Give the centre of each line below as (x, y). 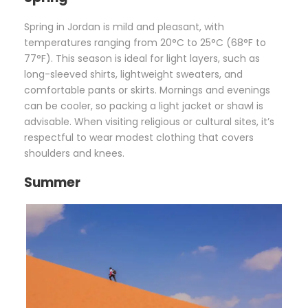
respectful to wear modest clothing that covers (139, 137)
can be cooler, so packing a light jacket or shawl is (144, 106)
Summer (52, 182)
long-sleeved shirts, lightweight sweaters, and (133, 74)
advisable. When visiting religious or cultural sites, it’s (149, 121)
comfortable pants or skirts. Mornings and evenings (147, 90)
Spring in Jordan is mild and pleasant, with (124, 26)
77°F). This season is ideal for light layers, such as (142, 58)
